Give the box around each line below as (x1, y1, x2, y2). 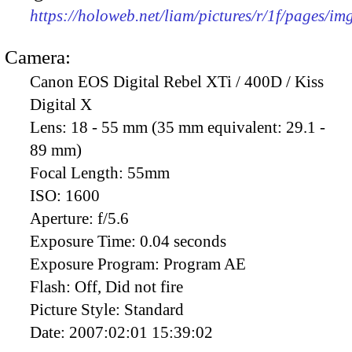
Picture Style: (30, 299, 124, 319)
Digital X (30, 94, 92, 114)
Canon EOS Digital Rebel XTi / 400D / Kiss (30, 71, 324, 91)
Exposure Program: (30, 254, 163, 273)
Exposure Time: (30, 231, 140, 251)
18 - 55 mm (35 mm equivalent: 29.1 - (71, 117, 325, 137)
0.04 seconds (140, 231, 226, 251)
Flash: (30, 277, 75, 296)
